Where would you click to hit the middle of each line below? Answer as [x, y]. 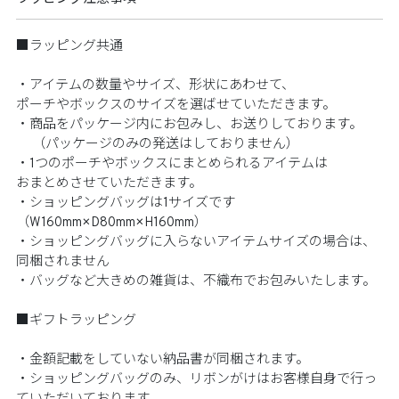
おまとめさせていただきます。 [109, 184]
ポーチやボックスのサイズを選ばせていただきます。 [175, 106]
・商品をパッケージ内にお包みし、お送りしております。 [189, 126]
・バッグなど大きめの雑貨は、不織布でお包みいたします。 [195, 282]
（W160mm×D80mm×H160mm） [111, 224]
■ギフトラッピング [76, 322]
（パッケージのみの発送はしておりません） [157, 145]
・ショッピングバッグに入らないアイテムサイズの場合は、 [195, 243]
